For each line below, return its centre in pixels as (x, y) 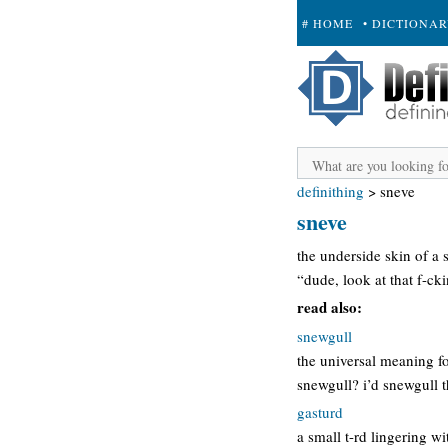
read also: (329, 307)
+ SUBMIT (334, 69)
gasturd (320, 412)
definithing (330, 191)
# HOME (327, 23)
